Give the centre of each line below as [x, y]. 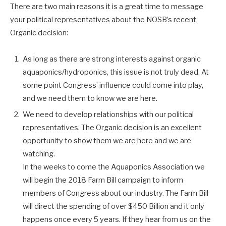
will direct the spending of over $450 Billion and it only [114, 207]
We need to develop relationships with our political [108, 115]
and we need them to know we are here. [90, 99]
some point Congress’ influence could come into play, [113, 86]
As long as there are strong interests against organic [112, 59]
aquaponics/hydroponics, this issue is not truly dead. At [116, 72]
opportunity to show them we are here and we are [107, 141]
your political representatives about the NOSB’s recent [103, 20]
